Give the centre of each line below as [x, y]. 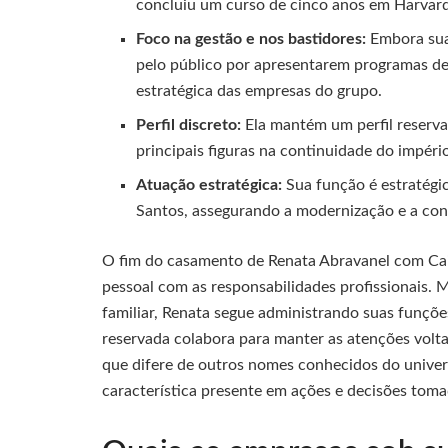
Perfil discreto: [189, 124]
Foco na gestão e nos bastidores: [251, 38]
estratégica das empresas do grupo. [259, 90]
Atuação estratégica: [209, 184]
